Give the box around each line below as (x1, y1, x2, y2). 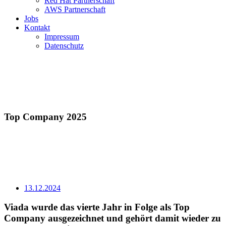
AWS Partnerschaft (44, 5, 105, 14)
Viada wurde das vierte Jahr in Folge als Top (4, 202, 190, 213)
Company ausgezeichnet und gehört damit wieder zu (4, 213, 221, 224)
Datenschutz (44, 41, 84, 50)
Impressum (44, 32, 79, 41)
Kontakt (24, 23, 50, 32)
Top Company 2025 (4, 111, 87, 122)
